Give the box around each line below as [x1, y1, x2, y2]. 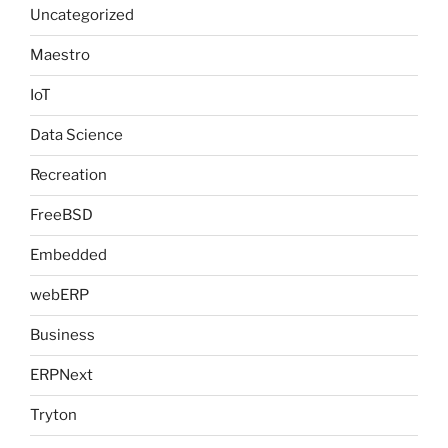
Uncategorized [30, 6, 134, 25]
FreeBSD [30, 206, 93, 225]
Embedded [30, 246, 107, 265]
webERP [30, 286, 89, 305]
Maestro [30, 46, 90, 65]
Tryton [30, 406, 77, 425]
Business [30, 326, 95, 345]
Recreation [30, 166, 107, 185]
